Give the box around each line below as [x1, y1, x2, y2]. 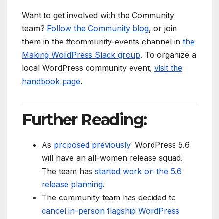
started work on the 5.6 [95, 166, 182, 176]
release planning [42, 179, 103, 190]
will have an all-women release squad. [42, 153, 183, 163]
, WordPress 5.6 [130, 140, 190, 150]
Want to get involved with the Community [22, 10, 174, 21]
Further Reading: [22, 110, 147, 130]
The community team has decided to [42, 193, 176, 203]
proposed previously [54, 140, 130, 150]
